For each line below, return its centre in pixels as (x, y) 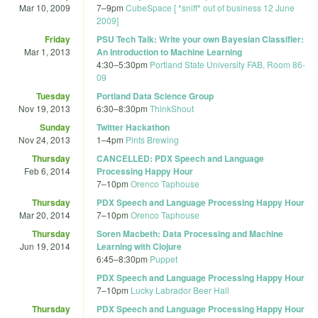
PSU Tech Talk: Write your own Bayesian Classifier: (200, 39)
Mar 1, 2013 (47, 51)
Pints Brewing (152, 139)
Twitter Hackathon (133, 127)
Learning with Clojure (139, 246)
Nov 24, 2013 (44, 139)
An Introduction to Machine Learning (169, 51)
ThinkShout (172, 108)
